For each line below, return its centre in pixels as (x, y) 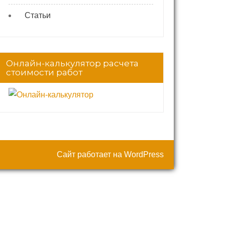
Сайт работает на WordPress (110, 154)
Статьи (38, 15)
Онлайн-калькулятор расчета (72, 63)
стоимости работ (44, 72)
